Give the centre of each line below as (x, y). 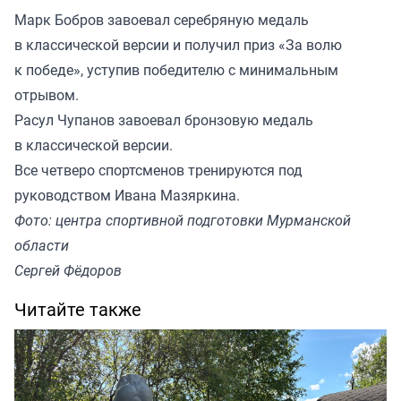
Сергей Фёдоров (68, 271)
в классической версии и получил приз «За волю (178, 45)
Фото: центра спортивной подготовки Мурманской (183, 221)
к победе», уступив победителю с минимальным (176, 70)
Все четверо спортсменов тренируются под (158, 171)
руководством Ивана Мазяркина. (127, 196)
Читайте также (78, 310)
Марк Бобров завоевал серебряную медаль (162, 20)
